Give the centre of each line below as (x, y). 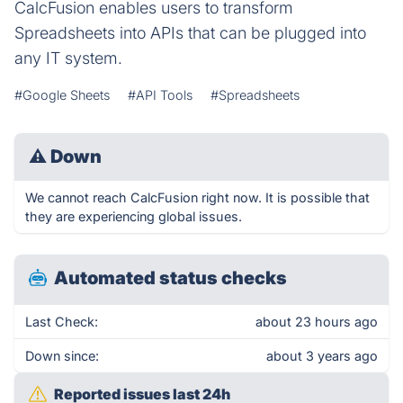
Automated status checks (170, 278)
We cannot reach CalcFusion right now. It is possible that (197, 197)
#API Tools (160, 95)
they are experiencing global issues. (134, 216)
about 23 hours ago (317, 322)
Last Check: (62, 322)
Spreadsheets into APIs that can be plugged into (190, 33)
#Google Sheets (62, 95)
